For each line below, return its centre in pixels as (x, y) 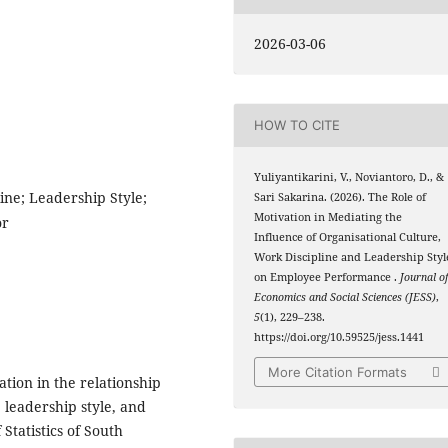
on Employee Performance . (327, 276)
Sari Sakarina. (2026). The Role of (340, 196)
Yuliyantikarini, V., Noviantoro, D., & (349, 176)
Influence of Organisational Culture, (348, 236)
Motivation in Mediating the (328, 216)
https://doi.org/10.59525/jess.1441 (339, 336)
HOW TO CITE (297, 125)
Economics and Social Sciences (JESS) (345, 296)
